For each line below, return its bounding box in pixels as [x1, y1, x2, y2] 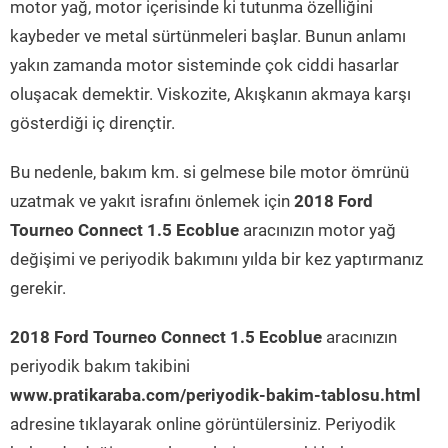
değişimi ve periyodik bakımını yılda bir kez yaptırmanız [10, 249, 423, 269]
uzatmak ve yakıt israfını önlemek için [10, 191, 294, 211]
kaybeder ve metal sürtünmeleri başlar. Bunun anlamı [10, 26, 406, 46]
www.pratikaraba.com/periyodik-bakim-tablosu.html [10, 385, 421, 405]
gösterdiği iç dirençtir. [10, 113, 175, 133]
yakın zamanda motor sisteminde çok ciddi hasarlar [10, 55, 399, 75]
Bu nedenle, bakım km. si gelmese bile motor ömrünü [10, 162, 409, 182]
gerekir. [10, 278, 66, 298]
